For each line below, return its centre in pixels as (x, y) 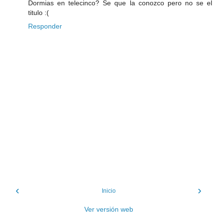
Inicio (108, 191)
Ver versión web (108, 209)
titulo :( (39, 12)
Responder (45, 26)
